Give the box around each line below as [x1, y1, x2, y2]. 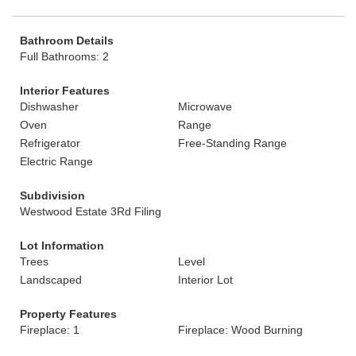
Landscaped [20, 273, 82, 286]
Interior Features [20, 84, 110, 97]
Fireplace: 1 [20, 323, 79, 336]
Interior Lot [178, 273, 233, 286]
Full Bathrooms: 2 [20, 50, 109, 63]
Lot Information [20, 239, 104, 252]
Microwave [178, 100, 232, 113]
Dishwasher [20, 100, 79, 113]
